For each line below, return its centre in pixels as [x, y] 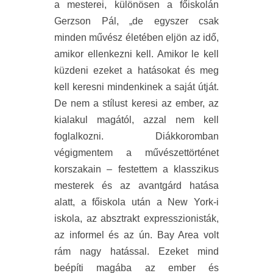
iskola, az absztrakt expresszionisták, [136, 219]
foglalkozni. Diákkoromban [136, 136]
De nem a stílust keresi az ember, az [136, 104]
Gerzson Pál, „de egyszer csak [136, 21]
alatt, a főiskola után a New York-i [136, 202]
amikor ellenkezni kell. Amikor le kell [136, 54]
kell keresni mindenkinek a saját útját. [136, 87]
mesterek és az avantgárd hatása [136, 186]
